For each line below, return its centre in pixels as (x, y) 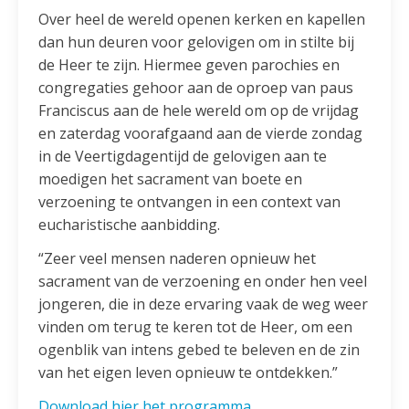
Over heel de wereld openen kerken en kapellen (202, 19)
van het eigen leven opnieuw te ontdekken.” (189, 372)
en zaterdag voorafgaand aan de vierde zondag (201, 133)
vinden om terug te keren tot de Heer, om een (196, 326)
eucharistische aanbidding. (130, 224)
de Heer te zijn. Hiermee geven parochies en (189, 64)
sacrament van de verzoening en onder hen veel (203, 281)
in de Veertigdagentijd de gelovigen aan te (183, 156)
